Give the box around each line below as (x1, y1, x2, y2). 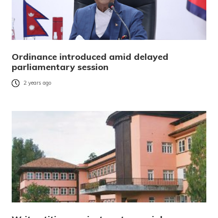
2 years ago (23, 79, 52, 87)
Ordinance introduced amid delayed (12, 51, 168, 62)
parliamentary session (12, 61, 109, 73)
